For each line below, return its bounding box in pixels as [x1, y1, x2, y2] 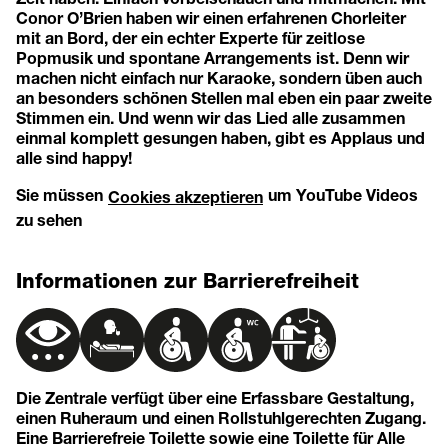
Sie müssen [16, 184, 107, 204]
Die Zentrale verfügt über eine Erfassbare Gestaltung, [16, 387, 414, 407]
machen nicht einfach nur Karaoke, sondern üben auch [16, 67, 422, 87]
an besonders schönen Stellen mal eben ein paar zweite [16, 87, 432, 107]
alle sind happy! [16, 147, 132, 167]
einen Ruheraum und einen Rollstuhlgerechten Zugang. [16, 407, 426, 427]
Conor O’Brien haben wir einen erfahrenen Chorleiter [16, 7, 406, 27]
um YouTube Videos [264, 184, 418, 204]
